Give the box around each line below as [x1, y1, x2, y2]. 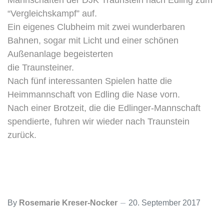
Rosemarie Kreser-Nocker [19, 198, 117, 207]
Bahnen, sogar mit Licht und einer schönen [7, 35, 178, 45]
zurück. [7, 130, 36, 140]
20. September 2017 [128, 198, 200, 207]
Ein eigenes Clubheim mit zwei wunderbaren [7, 22, 185, 32]
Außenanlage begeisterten [7, 49, 113, 59]
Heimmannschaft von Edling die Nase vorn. [7, 89, 180, 99]
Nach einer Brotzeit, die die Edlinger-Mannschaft [7, 103, 200, 113]
